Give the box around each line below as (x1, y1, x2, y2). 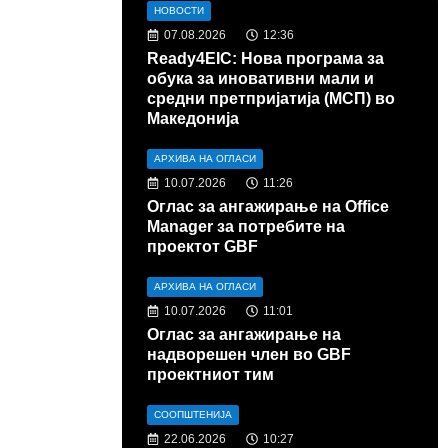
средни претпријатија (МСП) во (147, 90, 395, 108)
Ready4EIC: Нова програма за (147, 50, 384, 68)
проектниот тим (147, 366, 274, 384)
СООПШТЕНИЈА (154, 409, 232, 421)
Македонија (147, 110, 239, 128)
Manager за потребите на (147, 218, 345, 236)
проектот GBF (147, 238, 258, 256)
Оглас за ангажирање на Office (147, 198, 389, 216)
